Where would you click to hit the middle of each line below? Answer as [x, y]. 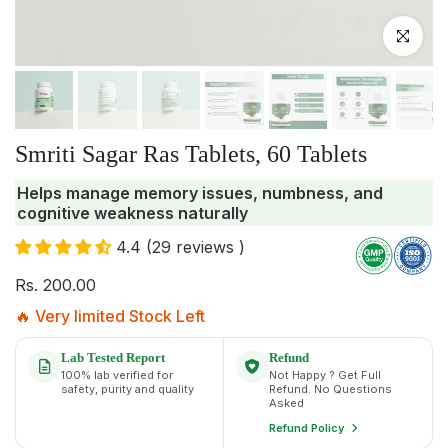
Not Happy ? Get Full [325, 374]
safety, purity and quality [127, 388]
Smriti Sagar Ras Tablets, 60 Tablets [191, 154]
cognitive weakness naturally [132, 213]
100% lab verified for [117, 374]
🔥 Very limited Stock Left [110, 315]
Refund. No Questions [330, 388]
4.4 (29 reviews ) [180, 247]
